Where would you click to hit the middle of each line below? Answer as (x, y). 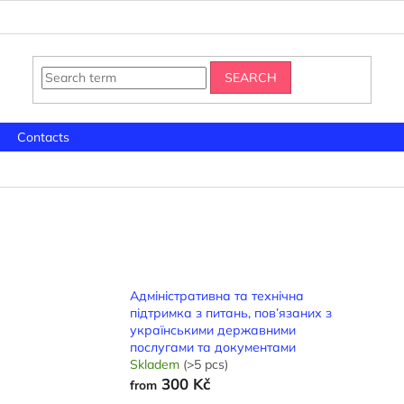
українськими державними (213, 331)
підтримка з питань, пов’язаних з (231, 313)
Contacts (43, 137)
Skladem (157, 365)
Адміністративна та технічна (217, 296)
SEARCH (251, 77)
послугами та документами (213, 348)
